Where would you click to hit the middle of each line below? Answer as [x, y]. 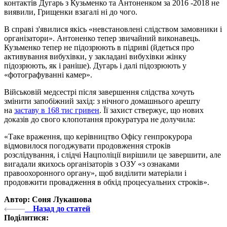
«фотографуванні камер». [48, 74]
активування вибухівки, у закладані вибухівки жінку [95, 56]
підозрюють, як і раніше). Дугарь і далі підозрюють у [95, 65]
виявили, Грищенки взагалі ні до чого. [72, 12]
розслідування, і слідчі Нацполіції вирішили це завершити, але [112, 155]
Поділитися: [26, 217]
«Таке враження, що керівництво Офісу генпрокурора [98, 136]
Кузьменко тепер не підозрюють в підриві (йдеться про [99, 47]
